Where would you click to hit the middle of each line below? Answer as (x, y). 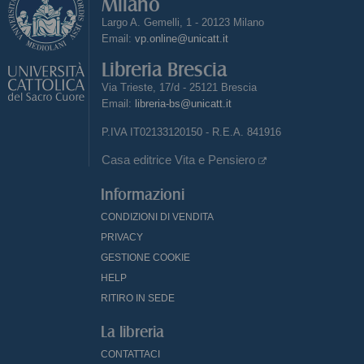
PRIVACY (122, 238)
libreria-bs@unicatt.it (183, 104)
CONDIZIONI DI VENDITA (157, 217)
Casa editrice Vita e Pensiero (180, 160)
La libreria (132, 332)
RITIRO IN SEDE (138, 299)
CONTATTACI (130, 355)
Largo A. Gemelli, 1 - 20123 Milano (183, 23)
